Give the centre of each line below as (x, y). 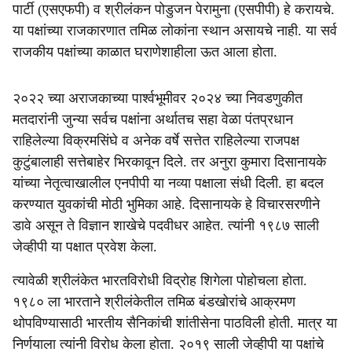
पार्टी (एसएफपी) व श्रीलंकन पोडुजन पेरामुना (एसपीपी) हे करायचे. (174, 9)
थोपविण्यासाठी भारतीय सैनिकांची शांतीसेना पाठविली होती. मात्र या (175, 323)
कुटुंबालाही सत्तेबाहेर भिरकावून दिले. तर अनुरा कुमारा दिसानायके (169, 162)
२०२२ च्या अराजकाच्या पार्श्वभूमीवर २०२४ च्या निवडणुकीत (158, 98)
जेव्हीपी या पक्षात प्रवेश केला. (85, 247)
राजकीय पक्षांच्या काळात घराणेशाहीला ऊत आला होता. (145, 52)
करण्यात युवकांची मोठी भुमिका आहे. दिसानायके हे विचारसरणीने (166, 204)
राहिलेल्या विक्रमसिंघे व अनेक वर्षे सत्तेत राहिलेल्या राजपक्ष (156, 141)
